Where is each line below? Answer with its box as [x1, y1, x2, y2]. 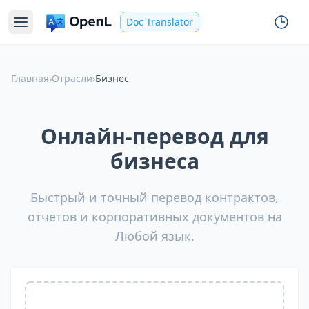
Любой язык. [114, 228, 195, 244]
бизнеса [110, 147, 199, 175]
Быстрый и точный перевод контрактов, [30, 189, 279, 206]
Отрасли [52, 72, 92, 85]
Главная [11, 72, 49, 85]
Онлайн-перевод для [40, 122, 269, 150]
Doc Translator [126, 15, 193, 28]
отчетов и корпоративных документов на [27, 208, 282, 225]
